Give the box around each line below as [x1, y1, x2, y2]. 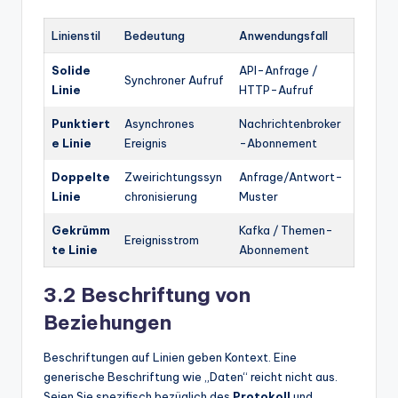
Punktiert [52, 115, 110, 131]
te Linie [52, 242, 98, 257]
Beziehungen [44, 309, 171, 335]
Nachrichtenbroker [239, 115, 341, 131]
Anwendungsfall [239, 28, 328, 43]
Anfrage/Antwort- [239, 169, 343, 184]
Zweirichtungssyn [124, 169, 222, 184]
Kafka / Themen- [239, 222, 333, 237]
